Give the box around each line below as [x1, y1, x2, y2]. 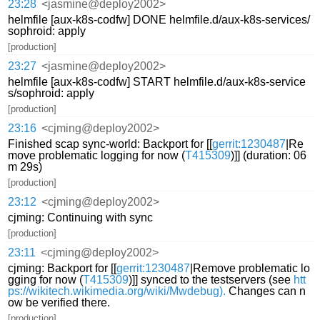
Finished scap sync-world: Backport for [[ [8, 138, 213, 151]
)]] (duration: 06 [231, 149, 307, 162]
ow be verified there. [8, 296, 111, 309]
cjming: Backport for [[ [8, 262, 117, 275]
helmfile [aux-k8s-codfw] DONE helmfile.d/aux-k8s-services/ [8, 13, 311, 26]
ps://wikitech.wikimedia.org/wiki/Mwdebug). [8, 285, 226, 298]
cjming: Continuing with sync [8, 211, 154, 224]
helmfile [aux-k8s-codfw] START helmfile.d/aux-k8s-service [8, 75, 306, 88]
